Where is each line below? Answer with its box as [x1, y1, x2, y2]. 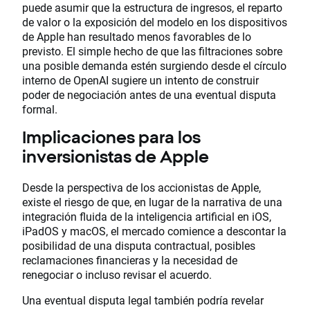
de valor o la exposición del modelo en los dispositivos [22, 15, 287, 30]
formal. [22, 102, 57, 117]
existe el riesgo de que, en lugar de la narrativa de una [22, 194, 282, 210]
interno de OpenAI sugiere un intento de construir [22, 73, 259, 88]
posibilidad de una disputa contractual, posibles [22, 238, 255, 253]
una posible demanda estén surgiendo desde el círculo [22, 58, 286, 73]
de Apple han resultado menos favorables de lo [22, 29, 251, 44]
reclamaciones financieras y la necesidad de [22, 253, 237, 268]
